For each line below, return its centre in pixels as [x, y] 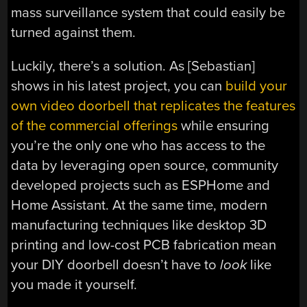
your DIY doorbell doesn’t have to [116, 265]
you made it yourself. [74, 284]
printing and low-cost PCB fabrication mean [144, 245]
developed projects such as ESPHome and [141, 185]
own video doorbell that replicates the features [153, 106]
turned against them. [74, 32]
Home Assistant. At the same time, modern [139, 205]
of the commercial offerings [95, 125]
